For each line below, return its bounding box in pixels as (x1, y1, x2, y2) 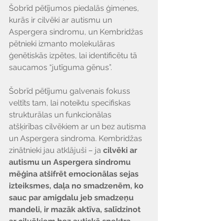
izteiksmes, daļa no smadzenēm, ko (9, 181, 146, 191)
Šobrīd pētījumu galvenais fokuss (9, 86, 132, 96)
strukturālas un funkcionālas (9, 110, 113, 120)
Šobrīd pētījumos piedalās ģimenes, (9, 3, 141, 13)
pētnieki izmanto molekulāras (9, 39, 117, 49)
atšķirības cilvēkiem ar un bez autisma (9, 122, 148, 132)
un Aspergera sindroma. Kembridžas (9, 134, 144, 144)
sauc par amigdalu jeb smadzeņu (9, 193, 136, 203)
